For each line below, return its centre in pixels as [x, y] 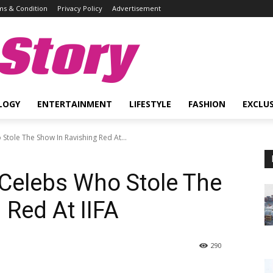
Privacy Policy [80, 8]
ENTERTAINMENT [75, 104]
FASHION [207, 104]
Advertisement [136, 8]
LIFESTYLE [150, 104]
